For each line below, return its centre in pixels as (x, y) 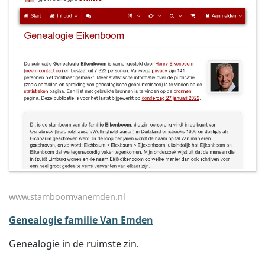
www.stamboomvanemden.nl (67, 197)
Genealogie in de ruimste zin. (74, 244)
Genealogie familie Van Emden (81, 220)
